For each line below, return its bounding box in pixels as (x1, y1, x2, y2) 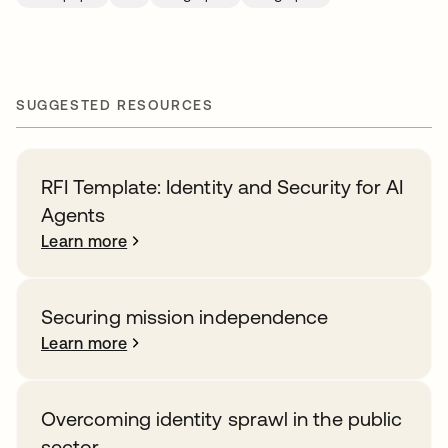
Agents (41, 203, 106, 226)
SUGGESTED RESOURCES (16, 97, 214, 113)
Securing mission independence (41, 305, 329, 328)
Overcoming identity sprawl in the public (41, 407, 403, 430)
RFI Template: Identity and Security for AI (41, 175, 404, 198)
